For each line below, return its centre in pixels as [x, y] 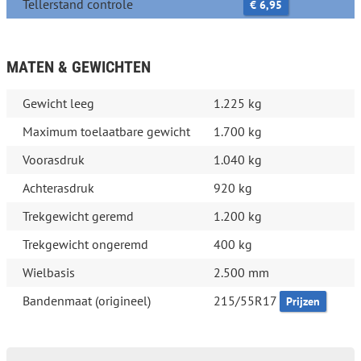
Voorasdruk [54, 160]
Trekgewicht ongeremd [85, 245]
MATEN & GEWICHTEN [79, 67]
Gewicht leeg [58, 104]
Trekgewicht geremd [78, 216]
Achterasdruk [58, 188]
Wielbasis [49, 273]
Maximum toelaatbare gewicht [106, 132]
